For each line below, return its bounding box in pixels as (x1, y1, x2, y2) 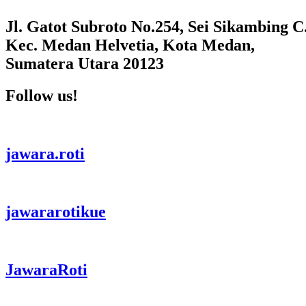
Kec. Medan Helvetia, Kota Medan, (5, 36, 255, 55)
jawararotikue (5, 202, 106, 221)
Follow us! (5, 87, 78, 105)
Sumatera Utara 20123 (5, 55, 164, 73)
